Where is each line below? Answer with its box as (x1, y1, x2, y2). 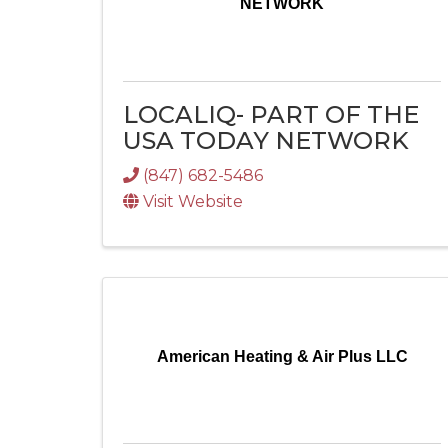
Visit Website (143, 192, 243, 212)
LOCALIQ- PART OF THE (123, 99, 419, 129)
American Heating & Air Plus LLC (156, 348, 408, 366)
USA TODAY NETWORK (123, 125, 409, 155)
